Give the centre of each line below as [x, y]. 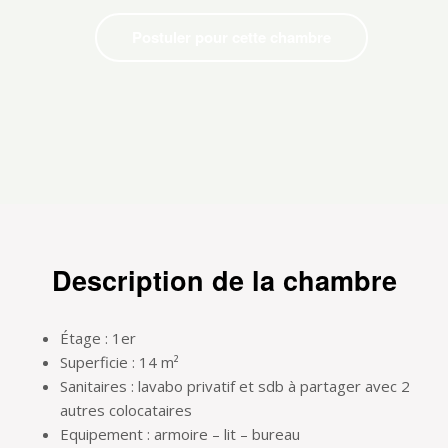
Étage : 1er [98, 338]
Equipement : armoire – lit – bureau [180, 434]
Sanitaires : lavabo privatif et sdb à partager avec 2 [235, 386]
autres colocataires [126, 410]
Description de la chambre [224, 280]
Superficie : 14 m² [119, 362]
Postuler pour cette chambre [231, 36]
